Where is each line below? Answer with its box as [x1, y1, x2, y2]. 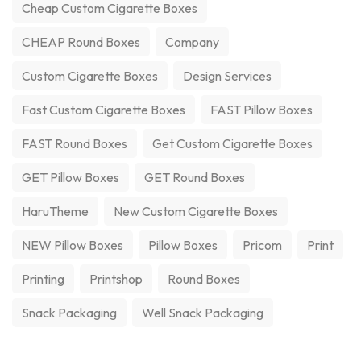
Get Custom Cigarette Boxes [152, 135, 313, 151]
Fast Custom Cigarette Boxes [22, 102, 185, 118]
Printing [22, 271, 64, 287]
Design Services [183, 68, 272, 84]
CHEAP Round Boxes [22, 34, 140, 50]
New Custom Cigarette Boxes [114, 203, 278, 219]
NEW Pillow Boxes [22, 237, 123, 253]
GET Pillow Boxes [22, 169, 119, 185]
